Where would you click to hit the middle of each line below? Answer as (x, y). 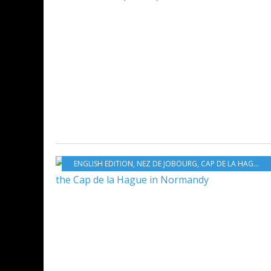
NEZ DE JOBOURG (167, 163)
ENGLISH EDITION (103, 163)
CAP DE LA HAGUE (227, 163)
